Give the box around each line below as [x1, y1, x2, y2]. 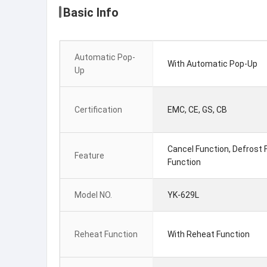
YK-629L [167, 190, 199, 200]
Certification [74, 105, 122, 114]
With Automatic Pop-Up [167, 59, 257, 69]
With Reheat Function [167, 229, 250, 239]
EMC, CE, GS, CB [167, 105, 227, 114]
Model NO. [74, 190, 112, 200]
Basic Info [63, 5, 119, 20]
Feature [74, 151, 104, 160]
